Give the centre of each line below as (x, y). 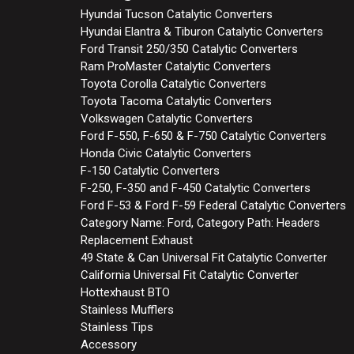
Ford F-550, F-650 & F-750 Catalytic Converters (203, 136)
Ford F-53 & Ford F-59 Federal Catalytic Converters (213, 205)
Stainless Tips (117, 327)
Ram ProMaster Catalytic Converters (176, 66)
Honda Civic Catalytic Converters (166, 153)
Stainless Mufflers (127, 309)
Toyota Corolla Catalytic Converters (173, 83)
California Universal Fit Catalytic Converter (190, 275)
